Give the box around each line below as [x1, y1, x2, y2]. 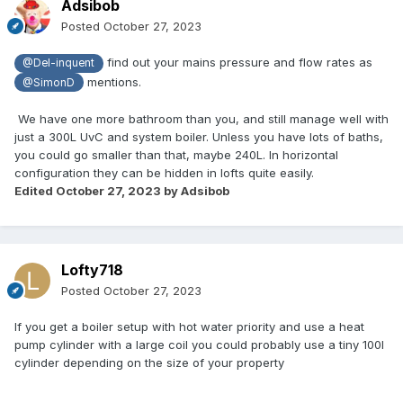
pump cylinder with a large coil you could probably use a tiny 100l [14, 337, 384, 353]
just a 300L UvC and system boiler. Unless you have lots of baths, [14, 129, 383, 144]
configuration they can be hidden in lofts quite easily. [14, 165, 314, 180]
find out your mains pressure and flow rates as [103, 55, 372, 70]
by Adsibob [161, 183, 229, 198]
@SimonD [22, 76, 76, 89]
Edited [14, 183, 56, 198]
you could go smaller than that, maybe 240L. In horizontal [14, 147, 338, 162]
